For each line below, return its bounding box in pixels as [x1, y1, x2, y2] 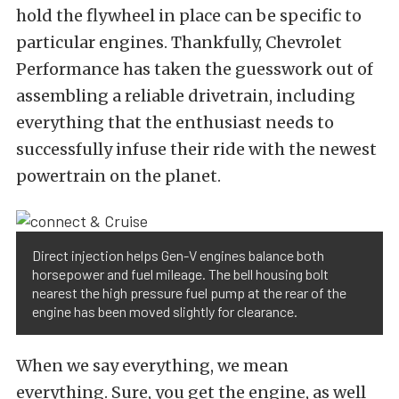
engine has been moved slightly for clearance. [32, 302, 297, 320]
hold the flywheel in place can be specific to [16, 5, 362, 27]
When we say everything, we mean [16, 354, 289, 376]
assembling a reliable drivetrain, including [16, 85, 355, 107]
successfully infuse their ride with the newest [16, 139, 377, 160]
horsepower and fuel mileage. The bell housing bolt [32, 265, 329, 282]
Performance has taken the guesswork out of [16, 59, 373, 80]
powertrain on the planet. [16, 166, 221, 187]
